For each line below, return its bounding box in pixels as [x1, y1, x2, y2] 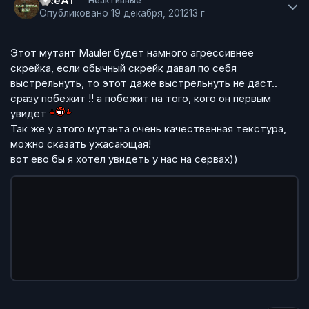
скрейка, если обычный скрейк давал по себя [10, 61, 237, 74]
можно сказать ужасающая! [10, 137, 151, 150]
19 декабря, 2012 [111, 8, 189, 19]
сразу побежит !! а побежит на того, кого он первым [10, 91, 271, 105]
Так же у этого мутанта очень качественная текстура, [10, 121, 286, 135]
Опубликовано [39, 8, 111, 19]
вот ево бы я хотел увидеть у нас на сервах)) [10, 152, 238, 166]
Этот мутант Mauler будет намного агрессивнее [10, 46, 254, 59]
